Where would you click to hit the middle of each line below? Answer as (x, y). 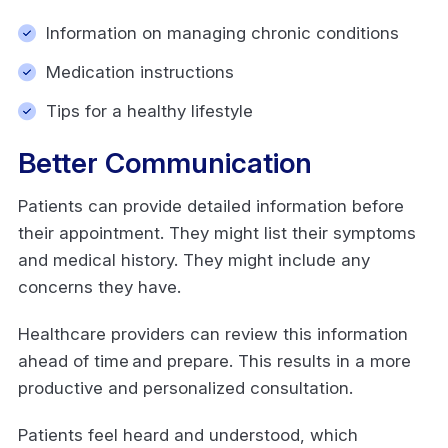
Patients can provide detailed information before (211, 205)
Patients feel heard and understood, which (188, 434)
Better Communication (168, 162)
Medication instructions (142, 71)
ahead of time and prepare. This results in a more (214, 360)
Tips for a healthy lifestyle (152, 110)
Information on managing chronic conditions (225, 32)
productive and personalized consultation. (188, 387)
